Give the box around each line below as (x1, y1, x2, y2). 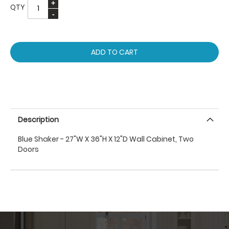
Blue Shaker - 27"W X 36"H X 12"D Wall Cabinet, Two (18, 134, 194, 144)
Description (18, 114, 59, 125)
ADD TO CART (91, 47, 138, 57)
